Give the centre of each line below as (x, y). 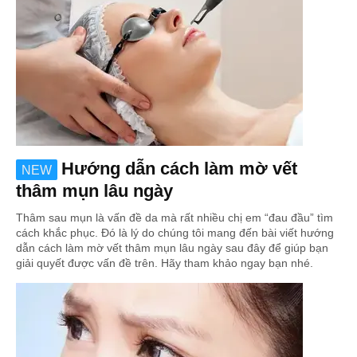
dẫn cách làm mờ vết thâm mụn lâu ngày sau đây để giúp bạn (172, 248)
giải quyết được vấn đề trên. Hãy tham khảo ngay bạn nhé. (165, 263)
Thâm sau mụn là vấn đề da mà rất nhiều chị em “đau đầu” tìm (175, 218)
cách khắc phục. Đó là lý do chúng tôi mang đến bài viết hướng (175, 233)
